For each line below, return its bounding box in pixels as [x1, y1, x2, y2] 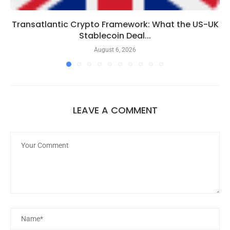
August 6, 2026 [94, 46, 136, 53]
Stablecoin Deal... [79, 29, 151, 42]
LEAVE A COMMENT [72, 103, 158, 117]
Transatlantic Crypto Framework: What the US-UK [11, 18, 219, 30]
